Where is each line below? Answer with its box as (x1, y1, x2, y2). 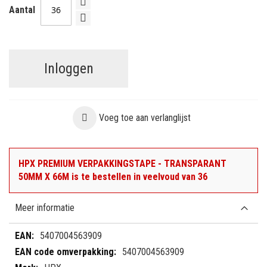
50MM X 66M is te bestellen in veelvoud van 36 (18, 170, 207, 182)
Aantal (9, 4, 35, 16)
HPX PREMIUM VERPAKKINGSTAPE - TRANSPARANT (18, 157, 226, 169)
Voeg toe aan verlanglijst (98, 111, 191, 123)
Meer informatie (15, 201, 74, 213)
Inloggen (44, 60, 94, 77)
